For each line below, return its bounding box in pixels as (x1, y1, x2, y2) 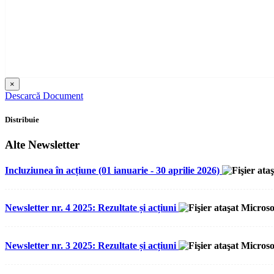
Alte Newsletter (5, 138, 80, 152)
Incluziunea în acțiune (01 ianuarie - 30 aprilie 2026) (5, 165, 222, 176)
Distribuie (5, 115, 39, 125)
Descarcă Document (5, 91, 83, 102)
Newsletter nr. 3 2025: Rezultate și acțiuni (5, 240, 179, 251)
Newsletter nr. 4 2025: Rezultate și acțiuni (5, 202, 179, 213)
